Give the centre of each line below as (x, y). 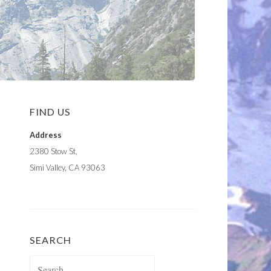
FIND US (50, 112)
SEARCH (51, 240)
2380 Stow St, (54, 151)
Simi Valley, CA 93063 (67, 168)
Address (46, 135)
